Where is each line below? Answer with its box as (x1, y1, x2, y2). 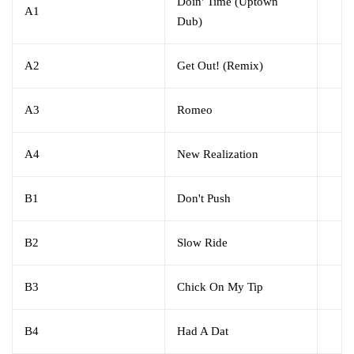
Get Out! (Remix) (177, 59, 263, 73)
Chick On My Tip (177, 281, 263, 294)
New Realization (177, 148, 258, 161)
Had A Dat (177, 325, 228, 338)
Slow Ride (177, 236, 228, 250)
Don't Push (177, 192, 231, 205)
